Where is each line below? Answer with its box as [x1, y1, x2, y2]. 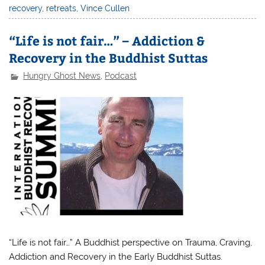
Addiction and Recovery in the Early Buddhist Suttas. [9, 251, 223, 262]
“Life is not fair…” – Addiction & [9, 31, 205, 49]
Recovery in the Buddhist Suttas [9, 49, 208, 66]
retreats [46, 3, 77, 13]
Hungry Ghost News [23, 71, 101, 81]
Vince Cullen [80, 3, 130, 13]
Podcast [105, 71, 137, 81]
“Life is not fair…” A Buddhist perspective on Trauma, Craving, [9, 237, 253, 248]
